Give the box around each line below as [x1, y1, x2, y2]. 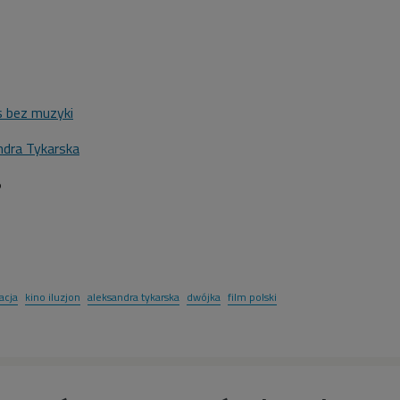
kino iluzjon [25, 288, 80, 306]
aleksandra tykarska [87, 288, 179, 306]
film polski [228, 288, 277, 306]
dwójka [187, 288, 221, 306]
